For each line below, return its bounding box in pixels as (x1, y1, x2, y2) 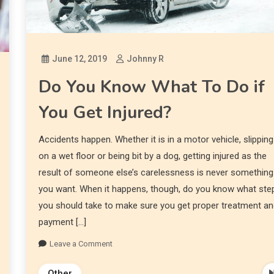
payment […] (39, 216, 87, 228)
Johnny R (127, 53, 165, 64)
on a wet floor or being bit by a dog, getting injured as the (39, 150, 267, 161)
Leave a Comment (50, 239, 113, 248)
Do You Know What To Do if (39, 75, 265, 98)
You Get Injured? (39, 100, 172, 124)
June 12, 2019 (52, 53, 108, 64)
